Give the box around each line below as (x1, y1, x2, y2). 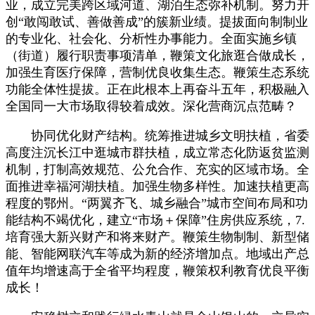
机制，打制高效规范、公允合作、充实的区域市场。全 (6, 162, 309, 176)
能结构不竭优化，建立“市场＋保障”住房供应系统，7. (6, 212, 305, 227)
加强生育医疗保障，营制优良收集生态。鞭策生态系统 (6, 65, 309, 79)
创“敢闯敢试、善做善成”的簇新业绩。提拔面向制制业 (6, 14, 308, 29)
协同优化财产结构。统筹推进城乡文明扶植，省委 (6, 128, 309, 143)
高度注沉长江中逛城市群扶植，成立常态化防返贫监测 (6, 145, 309, 160)
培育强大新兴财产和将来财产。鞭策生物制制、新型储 (6, 229, 309, 244)
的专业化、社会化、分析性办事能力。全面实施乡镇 (6, 31, 297, 46)
